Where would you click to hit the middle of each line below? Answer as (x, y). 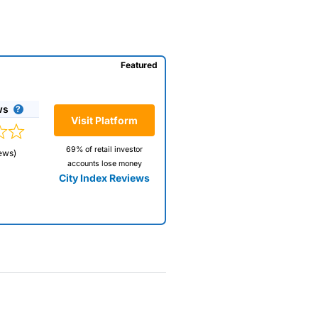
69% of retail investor (104, 150)
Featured (139, 65)
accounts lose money (104, 164)
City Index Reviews (104, 178)
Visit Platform (104, 121)
